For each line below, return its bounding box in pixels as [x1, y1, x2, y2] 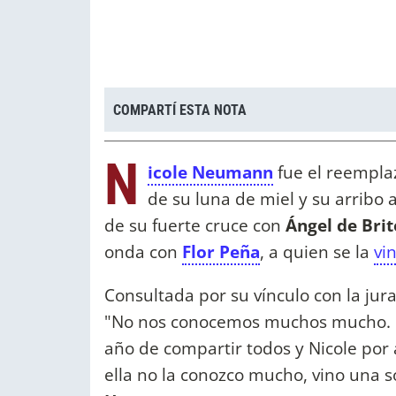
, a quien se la [260, 240, 374, 264]
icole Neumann [148, 160, 273, 185]
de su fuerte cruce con [104, 213, 281, 238]
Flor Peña [182, 240, 260, 264]
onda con [104, 240, 182, 264]
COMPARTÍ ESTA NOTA [113, 101, 247, 118]
